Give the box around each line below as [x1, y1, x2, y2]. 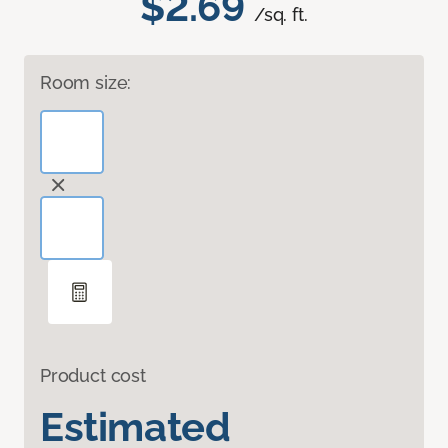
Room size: [40, 72, 132, 94]
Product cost [40, 365, 146, 387]
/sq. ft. [254, 4, 308, 26]
